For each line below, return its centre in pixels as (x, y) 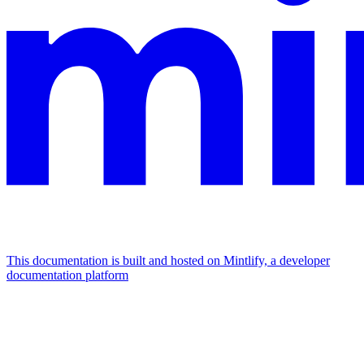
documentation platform (67, 275)
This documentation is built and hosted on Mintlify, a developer (168, 260)
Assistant (30, 307)
